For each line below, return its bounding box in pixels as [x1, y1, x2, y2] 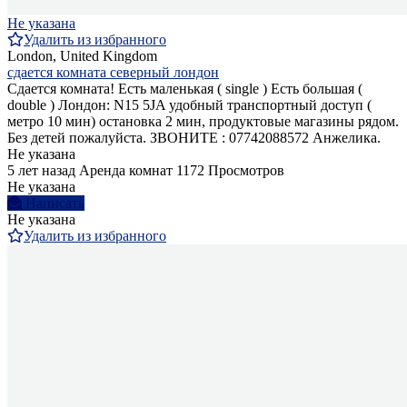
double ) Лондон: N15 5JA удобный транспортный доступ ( [7, 96, 372, 113]
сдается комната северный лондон [7, 64, 219, 80]
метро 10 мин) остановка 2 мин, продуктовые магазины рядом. [7, 113, 399, 129]
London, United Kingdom [7, 47, 157, 64]
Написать [25, 194, 84, 211]
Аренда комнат [79, 162, 173, 178]
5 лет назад [7, 162, 75, 178]
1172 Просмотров [176, 162, 284, 178]
